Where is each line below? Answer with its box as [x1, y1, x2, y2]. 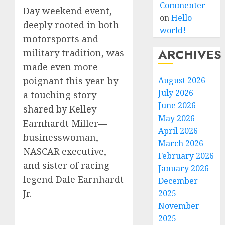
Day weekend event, [23, 5, 112, 17]
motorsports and [23, 33, 98, 45]
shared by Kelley [23, 103, 96, 116]
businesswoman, [23, 131, 98, 144]
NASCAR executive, [23, 145, 106, 158]
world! [160, 25, 186, 36]
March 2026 [158, 138, 204, 149]
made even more [23, 61, 98, 73]
